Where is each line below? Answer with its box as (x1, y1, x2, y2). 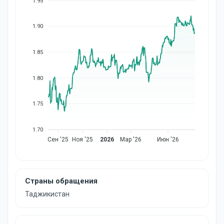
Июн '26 (157, 136, 179, 143)
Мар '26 (120, 136, 142, 143)
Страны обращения (25, 176, 97, 185)
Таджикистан (25, 190, 69, 198)
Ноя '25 (72, 136, 93, 143)
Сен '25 (47, 136, 69, 143)
